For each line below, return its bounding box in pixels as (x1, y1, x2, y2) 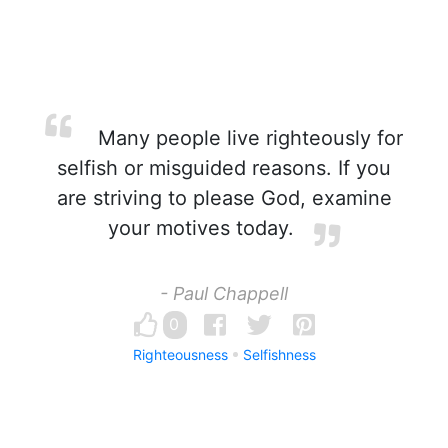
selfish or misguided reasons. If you (57, 156, 391, 180)
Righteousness (132, 346, 228, 363)
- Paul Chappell (160, 283, 288, 304)
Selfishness (242, 346, 316, 363)
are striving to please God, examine (56, 186, 392, 210)
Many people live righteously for (91, 126, 403, 150)
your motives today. (108, 216, 294, 240)
